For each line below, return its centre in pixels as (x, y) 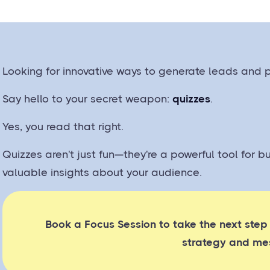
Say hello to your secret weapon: (88, 99)
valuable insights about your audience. (102, 172)
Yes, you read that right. (65, 126)
